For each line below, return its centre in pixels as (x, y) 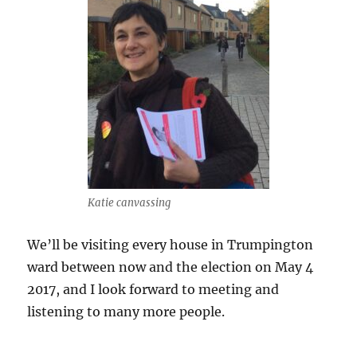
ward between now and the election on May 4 (171, 267)
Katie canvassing (129, 203)
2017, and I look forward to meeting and (153, 289)
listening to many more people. (126, 312)
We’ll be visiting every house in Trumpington (171, 245)
